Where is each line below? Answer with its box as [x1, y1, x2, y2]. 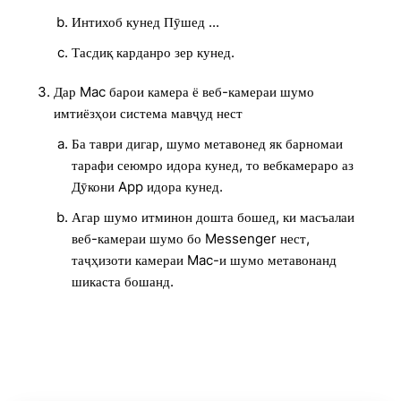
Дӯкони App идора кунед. [72, 178, 223, 195]
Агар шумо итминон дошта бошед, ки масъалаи [72, 209, 354, 226]
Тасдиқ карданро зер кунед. [72, 44, 235, 61]
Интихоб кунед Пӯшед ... [72, 13, 219, 30]
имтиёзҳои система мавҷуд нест [54, 105, 243, 122]
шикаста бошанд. [72, 273, 174, 290]
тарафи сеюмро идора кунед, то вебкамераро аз [72, 157, 354, 174]
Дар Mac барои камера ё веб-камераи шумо [54, 83, 314, 100]
